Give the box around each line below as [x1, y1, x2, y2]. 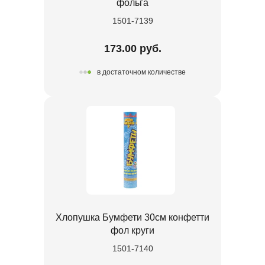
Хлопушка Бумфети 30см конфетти [56, 212, 209, 222]
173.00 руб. [104, 42, 161, 54]
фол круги [111, 225, 154, 235]
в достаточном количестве [97, 68, 186, 77]
